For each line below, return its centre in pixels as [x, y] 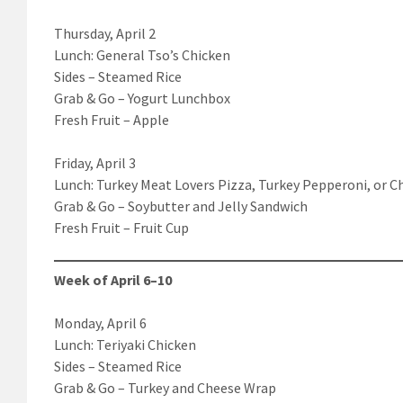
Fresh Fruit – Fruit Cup [121, 227]
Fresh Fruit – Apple [112, 119]
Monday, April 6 [100, 322]
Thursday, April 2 [105, 33]
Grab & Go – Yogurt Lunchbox [142, 98]
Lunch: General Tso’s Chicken [142, 54]
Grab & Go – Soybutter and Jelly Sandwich [181, 206]
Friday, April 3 [95, 162]
